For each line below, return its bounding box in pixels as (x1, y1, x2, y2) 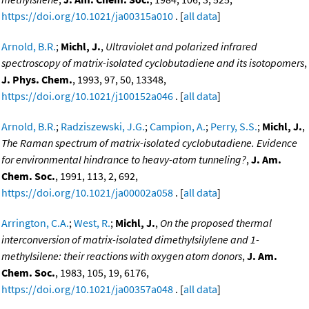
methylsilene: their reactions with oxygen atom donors (1, 249, 242, 263)
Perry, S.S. (210, 119, 257, 134)
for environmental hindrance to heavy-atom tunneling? (1, 152, 246, 167)
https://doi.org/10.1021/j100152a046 (1, 89, 173, 103)
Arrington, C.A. (1, 216, 69, 230)
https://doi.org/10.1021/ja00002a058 (1, 186, 173, 200)
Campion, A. (150, 119, 206, 134)
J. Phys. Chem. (1, 72, 72, 87)
